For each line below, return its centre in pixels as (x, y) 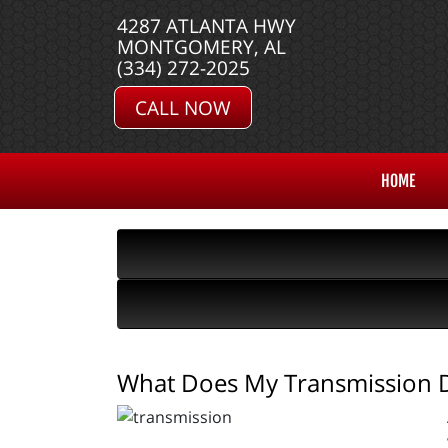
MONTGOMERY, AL (201, 46)
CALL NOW (183, 107)
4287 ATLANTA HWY (206, 25)
